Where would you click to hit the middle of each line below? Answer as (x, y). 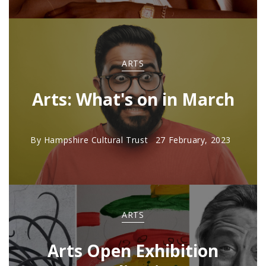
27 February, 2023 (193, 140)
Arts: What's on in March (133, 99)
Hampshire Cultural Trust (96, 140)
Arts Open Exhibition (133, 251)
